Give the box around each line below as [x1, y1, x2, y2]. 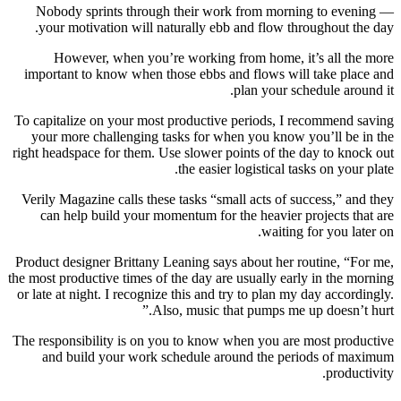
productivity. [326, 364, 394, 380]
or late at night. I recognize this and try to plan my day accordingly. [17, 286, 394, 302]
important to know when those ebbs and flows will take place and [24, 65, 394, 81]
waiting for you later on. [261, 223, 394, 239]
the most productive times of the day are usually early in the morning [8, 269, 394, 286]
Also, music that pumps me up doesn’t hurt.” [152, 302, 394, 318]
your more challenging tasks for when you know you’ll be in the [31, 128, 394, 144]
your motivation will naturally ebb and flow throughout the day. [38, 19, 394, 35]
